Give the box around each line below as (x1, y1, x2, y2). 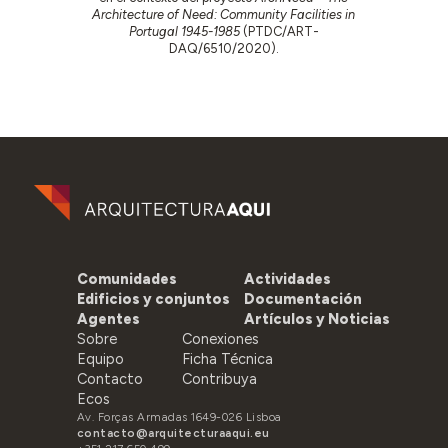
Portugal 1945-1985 (128, 24, 240, 40)
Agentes (76, 310, 140, 329)
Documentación (243, 290, 362, 309)
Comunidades (76, 270, 177, 289)
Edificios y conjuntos (76, 290, 230, 309)
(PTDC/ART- (239, 24, 319, 40)
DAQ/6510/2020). (168, 41, 279, 57)
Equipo (76, 350, 124, 369)
